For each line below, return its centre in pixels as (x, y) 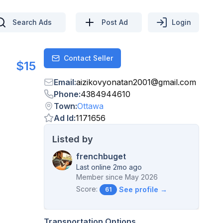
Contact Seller (88, 58)
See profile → (143, 189)
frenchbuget (101, 156)
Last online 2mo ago (109, 167)
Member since (100, 177)
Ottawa (90, 106)
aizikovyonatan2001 (113, 82)
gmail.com (177, 82)
